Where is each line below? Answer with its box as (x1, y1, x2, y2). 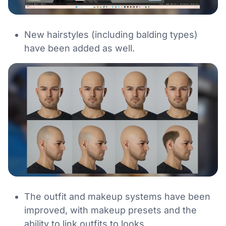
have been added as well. (24, 42, 135, 53)
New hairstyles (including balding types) (24, 29, 198, 40)
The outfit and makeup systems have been (24, 191, 210, 202)
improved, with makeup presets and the (24, 204, 197, 215)
